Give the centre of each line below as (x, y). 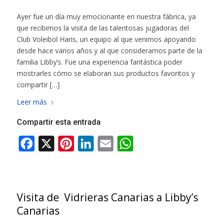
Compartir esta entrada (58, 122)
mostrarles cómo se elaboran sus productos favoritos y (106, 73)
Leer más (32, 102)
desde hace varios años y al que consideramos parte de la (109, 50)
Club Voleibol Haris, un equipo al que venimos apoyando (106, 39)
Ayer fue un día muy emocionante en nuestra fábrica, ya (106, 16)
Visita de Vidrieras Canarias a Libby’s (109, 197)
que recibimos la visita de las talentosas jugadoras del (103, 28)
